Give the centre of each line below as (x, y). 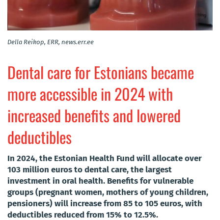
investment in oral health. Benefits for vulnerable (100, 181)
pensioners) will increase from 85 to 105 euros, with (105, 203)
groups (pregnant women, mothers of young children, (108, 192)
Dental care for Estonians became (101, 72)
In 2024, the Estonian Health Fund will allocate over (105, 158)
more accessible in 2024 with (90, 93)
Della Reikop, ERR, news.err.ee (51, 42)
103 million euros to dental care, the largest (90, 169)
